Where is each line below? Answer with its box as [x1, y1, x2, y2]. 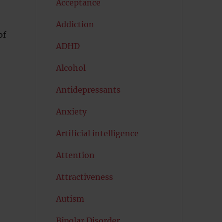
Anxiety [55, 107, 87, 116]
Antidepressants [55, 85, 120, 95]
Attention [55, 150, 95, 160]
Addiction [55, 19, 94, 29]
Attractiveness [55, 172, 113, 182]
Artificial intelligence [55, 128, 139, 138]
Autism [55, 194, 84, 204]
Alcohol [55, 63, 86, 73]
